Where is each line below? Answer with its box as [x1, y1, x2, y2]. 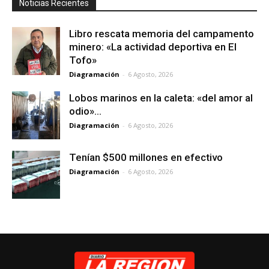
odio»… [69, 105, 101, 117]
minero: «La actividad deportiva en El [69, 41, 237, 53]
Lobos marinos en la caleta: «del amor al [69, 92, 253, 104]
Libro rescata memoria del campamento [69, 28, 254, 40]
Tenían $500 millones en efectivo [69, 151, 223, 163]
